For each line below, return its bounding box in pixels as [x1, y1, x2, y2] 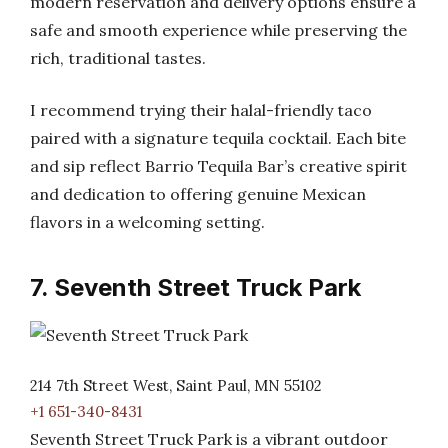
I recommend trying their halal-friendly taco [30, 100, 372, 120]
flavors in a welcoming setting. [30, 212, 265, 232]
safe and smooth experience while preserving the [30, 20, 407, 40]
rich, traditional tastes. [30, 48, 206, 68]
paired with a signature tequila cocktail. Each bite [30, 128, 406, 148]
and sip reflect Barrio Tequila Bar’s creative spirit [30, 156, 407, 176]
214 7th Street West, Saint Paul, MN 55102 [30, 376, 322, 395]
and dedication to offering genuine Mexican [30, 184, 366, 204]
